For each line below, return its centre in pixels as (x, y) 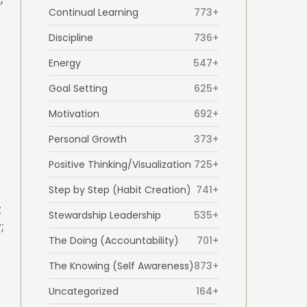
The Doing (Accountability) (113, 241)
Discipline (71, 38)
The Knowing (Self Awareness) (121, 266)
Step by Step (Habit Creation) (120, 190)
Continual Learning (93, 13)
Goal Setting (78, 89)
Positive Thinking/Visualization (120, 165)
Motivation (74, 114)
